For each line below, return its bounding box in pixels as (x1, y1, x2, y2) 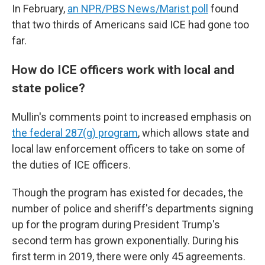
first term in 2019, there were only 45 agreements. (12, 250, 245, 263)
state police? (12, 80, 85, 95)
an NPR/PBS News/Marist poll (67, 2, 208, 15)
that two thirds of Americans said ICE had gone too (12, 18, 249, 31)
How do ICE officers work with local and (12, 62, 234, 77)
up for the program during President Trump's (12, 218, 220, 231)
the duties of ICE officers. (12, 159, 131, 171)
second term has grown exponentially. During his (12, 234, 239, 247)
